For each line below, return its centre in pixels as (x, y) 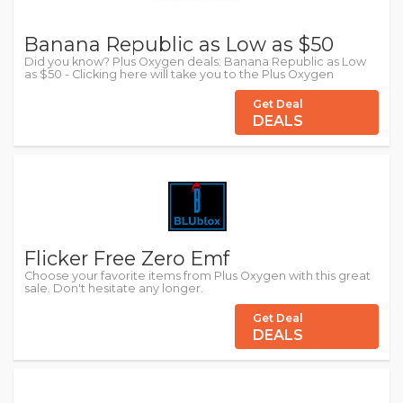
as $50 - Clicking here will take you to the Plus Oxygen (179, 74)
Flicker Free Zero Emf (127, 259)
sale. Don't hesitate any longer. (114, 289)
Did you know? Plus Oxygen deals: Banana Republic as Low (195, 62)
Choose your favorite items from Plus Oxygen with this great (197, 276)
